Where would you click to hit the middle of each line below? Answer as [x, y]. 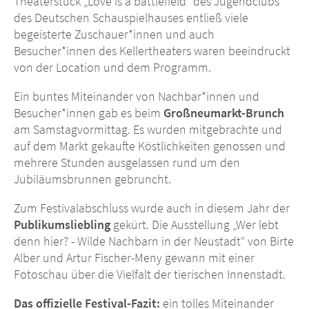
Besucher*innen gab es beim [89, 113]
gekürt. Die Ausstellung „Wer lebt [195, 225]
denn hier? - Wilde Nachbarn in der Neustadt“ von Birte [154, 241]
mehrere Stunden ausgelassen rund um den [127, 163]
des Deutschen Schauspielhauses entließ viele [131, 18]
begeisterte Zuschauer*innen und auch [114, 34]
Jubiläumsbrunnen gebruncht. [94, 179]
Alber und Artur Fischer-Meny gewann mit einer [134, 258]
